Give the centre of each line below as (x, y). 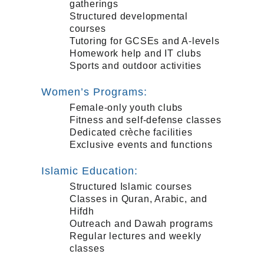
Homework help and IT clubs (135, 53)
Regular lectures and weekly (135, 236)
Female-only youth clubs (126, 107)
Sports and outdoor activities (135, 65)
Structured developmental (128, 16)
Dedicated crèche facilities (131, 132)
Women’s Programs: (94, 92)
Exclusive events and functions (141, 144)
